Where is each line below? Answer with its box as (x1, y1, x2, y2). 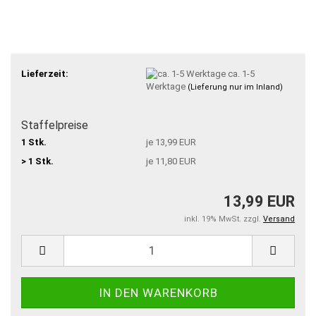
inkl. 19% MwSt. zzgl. (184, 214, 263, 224)
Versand (263, 214, 295, 224)
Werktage (145, 81, 188, 92)
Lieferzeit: (21, 68, 68, 79)
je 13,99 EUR (145, 137, 196, 148)
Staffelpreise (21, 118, 88, 132)
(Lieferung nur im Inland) (187, 83, 283, 92)
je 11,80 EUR (145, 156, 196, 167)
